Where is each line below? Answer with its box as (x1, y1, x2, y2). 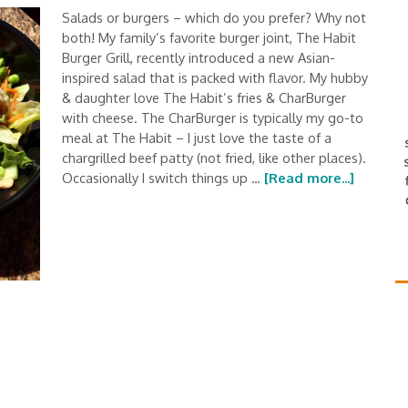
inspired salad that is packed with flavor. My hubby (62, 69, 368, 86)
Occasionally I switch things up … (62, 169, 264, 186)
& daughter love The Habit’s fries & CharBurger (62, 89, 346, 106)
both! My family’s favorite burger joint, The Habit (62, 29, 356, 46)
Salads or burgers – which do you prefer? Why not (62, 9, 366, 25)
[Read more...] (264, 169, 354, 186)
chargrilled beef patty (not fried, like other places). (62, 149, 366, 166)
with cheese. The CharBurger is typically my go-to (62, 109, 363, 126)
